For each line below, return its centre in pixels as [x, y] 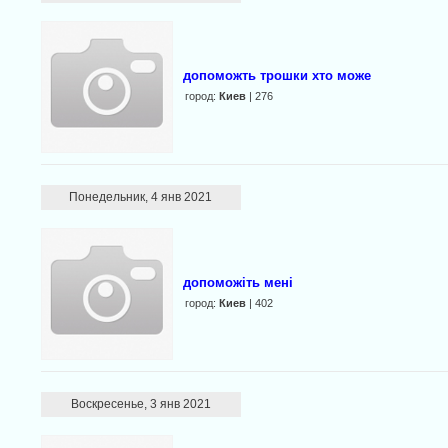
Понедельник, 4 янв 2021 [141, 197]
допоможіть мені [237, 282]
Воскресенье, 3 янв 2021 [140, 404]
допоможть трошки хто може [276, 75]
